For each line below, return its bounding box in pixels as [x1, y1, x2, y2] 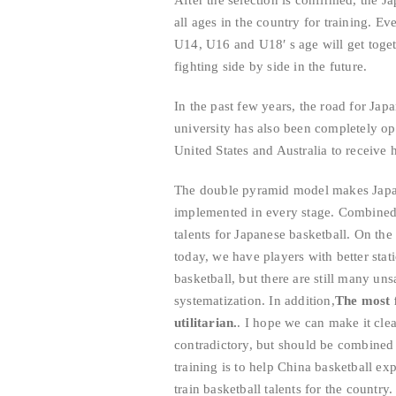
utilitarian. [174, 316, 238, 330]
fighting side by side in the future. [174, 59, 368, 73]
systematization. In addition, [174, 293, 335, 308]
